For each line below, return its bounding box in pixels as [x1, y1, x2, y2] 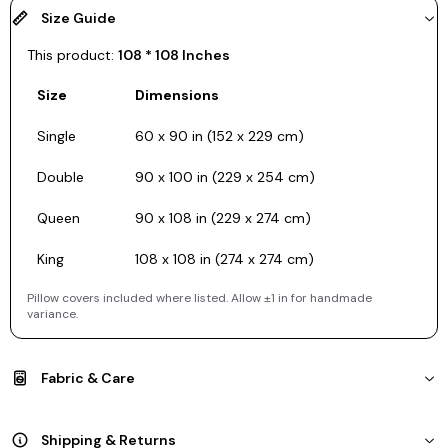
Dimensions [135, 85, 219, 104]
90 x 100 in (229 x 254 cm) [135, 167, 315, 186]
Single [37, 126, 76, 145]
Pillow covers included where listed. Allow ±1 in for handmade [27, 289, 372, 306]
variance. [27, 305, 78, 322]
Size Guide [41, 8, 116, 27]
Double [37, 167, 84, 186]
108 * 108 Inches [118, 45, 230, 64]
